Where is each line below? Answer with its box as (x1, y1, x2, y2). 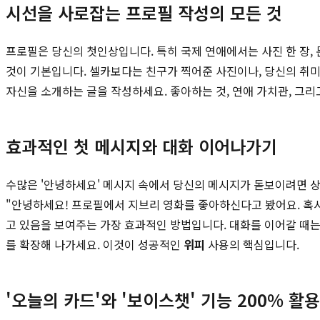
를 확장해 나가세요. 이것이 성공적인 (6, 235, 184, 253)
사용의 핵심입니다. (205, 235, 299, 253)
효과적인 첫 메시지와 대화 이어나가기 (6, 133, 277, 159)
